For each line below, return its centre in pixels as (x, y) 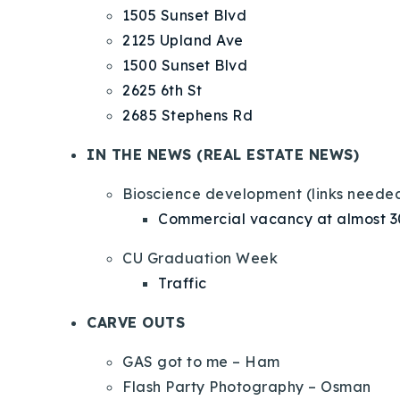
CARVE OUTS (136, 322)
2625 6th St (162, 90)
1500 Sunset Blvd (185, 65)
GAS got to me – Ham (201, 361)
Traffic (183, 283)
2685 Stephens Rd (187, 115)
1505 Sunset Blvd (184, 15)
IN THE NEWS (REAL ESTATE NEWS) (223, 154)
